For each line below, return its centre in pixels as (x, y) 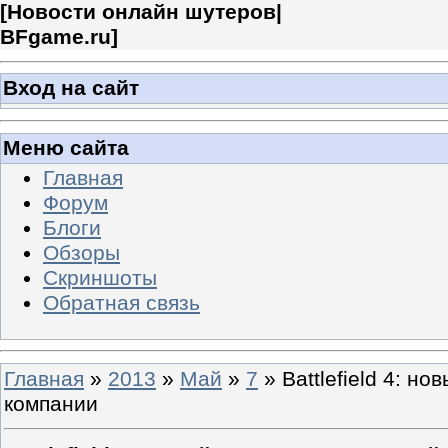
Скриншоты (100, 277)
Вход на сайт (71, 88)
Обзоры (81, 252)
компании (51, 403)
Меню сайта (66, 147)
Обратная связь (121, 302)
